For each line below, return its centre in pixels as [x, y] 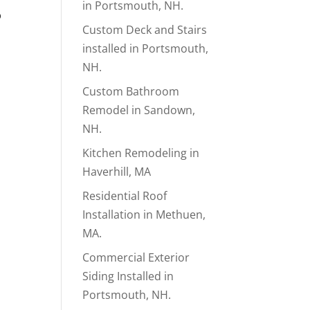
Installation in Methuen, [144, 215]
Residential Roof [125, 196]
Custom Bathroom [131, 92]
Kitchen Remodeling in [141, 153]
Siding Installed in [128, 276]
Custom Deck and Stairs [145, 30]
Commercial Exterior [136, 258]
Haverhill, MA [117, 172]
